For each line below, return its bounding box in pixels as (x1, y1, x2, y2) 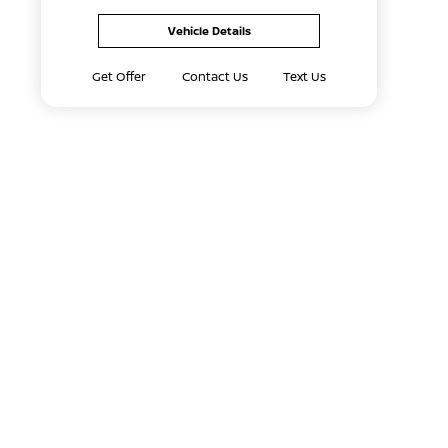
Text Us (283, 68, 327, 85)
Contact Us (181, 68, 248, 85)
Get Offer (92, 68, 147, 85)
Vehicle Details (167, 23, 251, 38)
